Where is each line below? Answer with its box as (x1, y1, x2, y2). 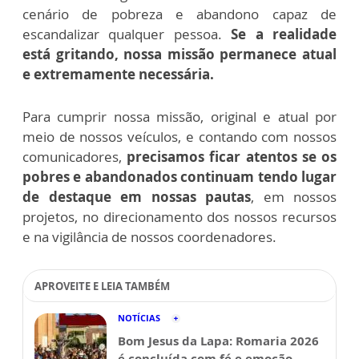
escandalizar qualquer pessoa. (22, 25, 222, 44)
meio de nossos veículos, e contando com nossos (22, 127, 337, 147)
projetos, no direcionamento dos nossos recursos (22, 208, 337, 227)
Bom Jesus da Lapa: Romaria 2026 (118, 333, 319, 349)
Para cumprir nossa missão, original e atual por (22, 107, 337, 127)
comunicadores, (22, 147, 127, 167)
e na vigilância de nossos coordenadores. (22, 228, 276, 247)
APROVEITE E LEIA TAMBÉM (34, 279, 170, 294)
